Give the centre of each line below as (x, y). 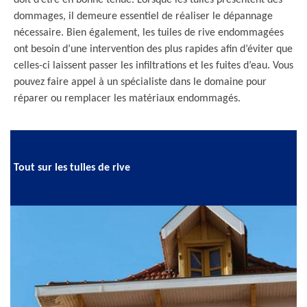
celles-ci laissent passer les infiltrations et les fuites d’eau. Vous (153, 66)
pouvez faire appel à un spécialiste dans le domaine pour (140, 82)
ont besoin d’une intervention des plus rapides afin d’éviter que (153, 49)
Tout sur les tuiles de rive (72, 168)
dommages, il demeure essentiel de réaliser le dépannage (143, 16)
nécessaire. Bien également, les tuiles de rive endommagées (149, 33)
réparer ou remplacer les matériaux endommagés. (127, 99)
